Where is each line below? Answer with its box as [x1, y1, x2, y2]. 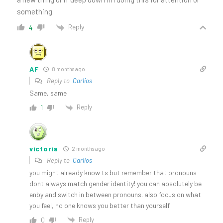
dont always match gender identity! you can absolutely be [29, 179, 202, 188]
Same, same [29, 88, 67, 97]
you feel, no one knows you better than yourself [29, 201, 170, 210]
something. [17, 7, 54, 16]
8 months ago [51, 65, 86, 72]
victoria [29, 144, 58, 153]
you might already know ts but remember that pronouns [29, 168, 197, 177]
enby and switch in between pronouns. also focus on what [29, 190, 201, 199]
